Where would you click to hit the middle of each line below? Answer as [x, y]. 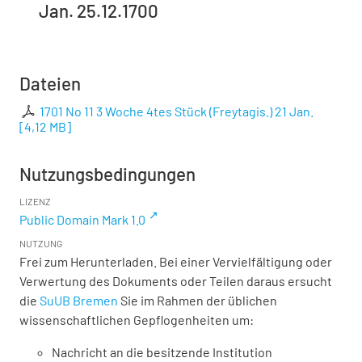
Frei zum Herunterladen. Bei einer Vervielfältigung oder [176, 261]
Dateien [50, 83]
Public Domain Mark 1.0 [82, 219]
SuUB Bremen [79, 300]
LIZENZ [35, 201]
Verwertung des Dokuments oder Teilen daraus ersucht [176, 280]
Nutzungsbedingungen [107, 173]
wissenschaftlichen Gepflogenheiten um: [137, 319]
